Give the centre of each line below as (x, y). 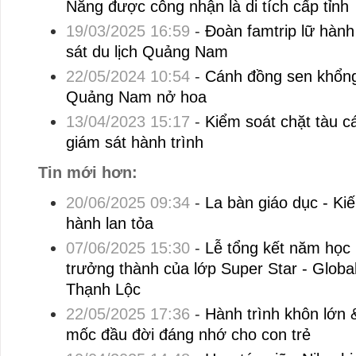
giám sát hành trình (134, 143)
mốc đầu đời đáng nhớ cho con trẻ (188, 335)
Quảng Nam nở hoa (136, 97)
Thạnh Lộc (103, 290)
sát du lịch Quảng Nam (147, 52)
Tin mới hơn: (87, 173)
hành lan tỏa (109, 224)
